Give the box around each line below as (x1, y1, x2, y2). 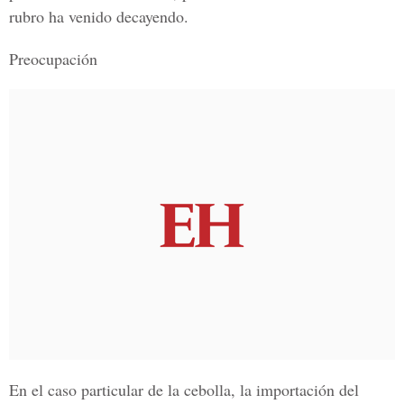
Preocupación (9, 48, 97, 69)
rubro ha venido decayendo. (9, 5, 188, 27)
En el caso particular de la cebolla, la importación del (9, 379, 359, 400)
